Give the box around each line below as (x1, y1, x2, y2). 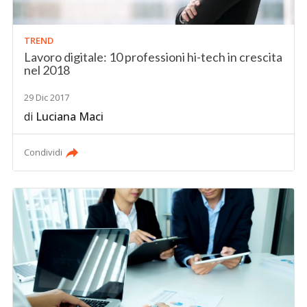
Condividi (24, 146, 63, 159)
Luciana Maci (36, 109, 104, 125)
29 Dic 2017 (24, 91, 70, 104)
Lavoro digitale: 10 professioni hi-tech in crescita (24, 49, 283, 65)
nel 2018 (24, 62, 71, 78)
